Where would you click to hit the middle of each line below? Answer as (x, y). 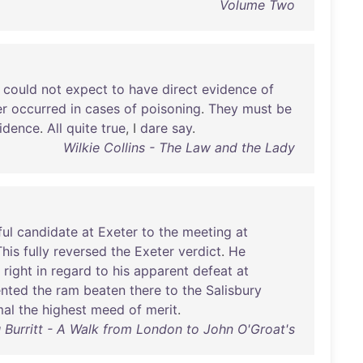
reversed (80, 251)
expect (87, 89)
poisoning (171, 109)
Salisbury (234, 290)
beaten (105, 290)
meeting (207, 232)
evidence (229, 89)
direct (180, 89)
